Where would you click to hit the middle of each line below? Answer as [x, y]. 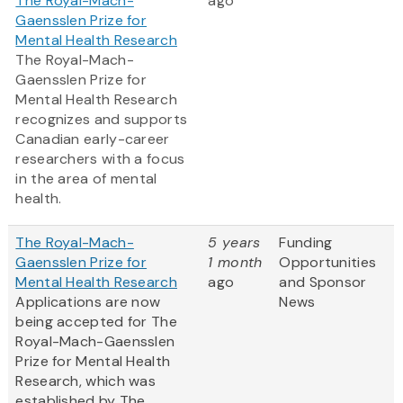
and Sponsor [323, 282]
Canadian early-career [93, 139]
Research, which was [86, 381]
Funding [306, 243]
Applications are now [88, 302]
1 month [235, 263]
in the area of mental [86, 179]
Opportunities [328, 263]
